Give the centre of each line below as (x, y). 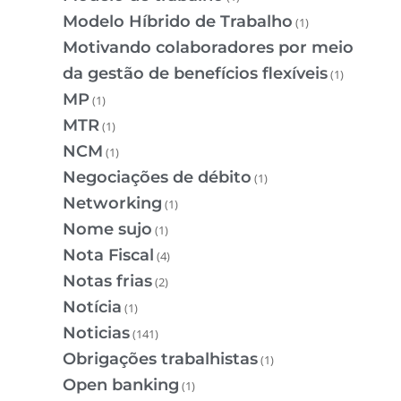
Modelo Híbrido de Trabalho (178, 21)
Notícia (92, 307)
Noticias (96, 333)
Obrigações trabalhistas (160, 358)
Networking (112, 203)
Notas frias (107, 281)
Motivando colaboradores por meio (208, 47)
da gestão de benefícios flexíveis (195, 73)
